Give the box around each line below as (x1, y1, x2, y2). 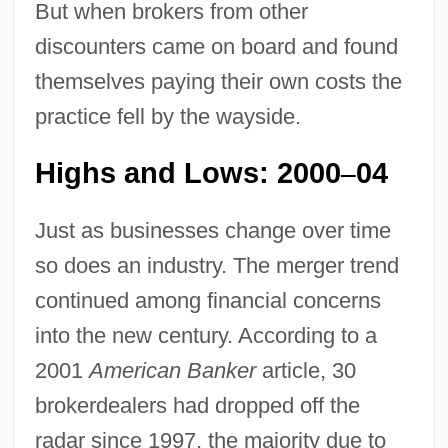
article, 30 (255, 357, 356, 383)
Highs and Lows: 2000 (34, 156, 341, 189)
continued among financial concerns (34, 287, 381, 313)
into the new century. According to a (34, 322, 377, 348)
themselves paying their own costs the (34, 68, 402, 94)
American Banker (88, 357, 256, 383)
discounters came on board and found (34, 33, 398, 59)
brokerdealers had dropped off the (34, 392, 360, 418)
